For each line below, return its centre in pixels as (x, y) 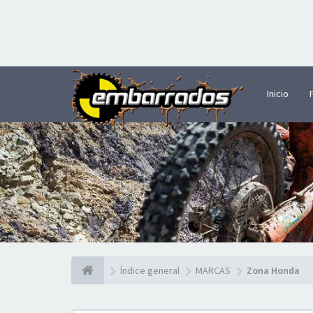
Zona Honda (273, 270)
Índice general (150, 270)
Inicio (278, 94)
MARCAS (213, 270)
